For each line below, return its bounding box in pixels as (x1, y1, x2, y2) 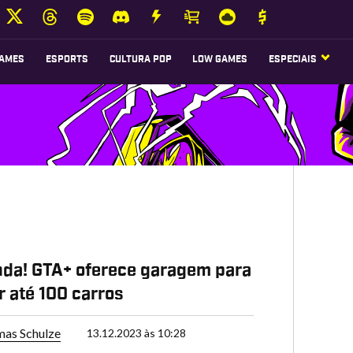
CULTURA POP (109, 54, 172, 64)
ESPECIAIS (269, 54, 318, 64)
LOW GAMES (192, 54, 248, 64)
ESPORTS (45, 54, 88, 64)
